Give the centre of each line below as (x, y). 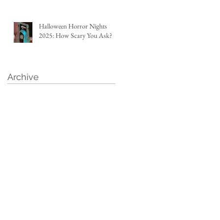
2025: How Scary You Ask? (75, 35)
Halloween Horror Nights (73, 26)
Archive (23, 77)
